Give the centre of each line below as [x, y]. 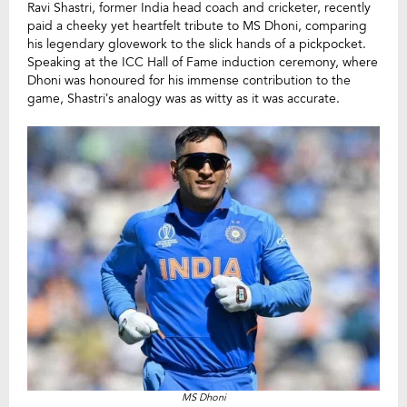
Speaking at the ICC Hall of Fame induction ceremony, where [203, 62]
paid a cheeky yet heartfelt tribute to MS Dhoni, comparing [197, 26]
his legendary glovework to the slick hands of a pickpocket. [197, 44]
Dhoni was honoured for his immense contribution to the [189, 80]
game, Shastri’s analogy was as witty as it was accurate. [184, 99]
